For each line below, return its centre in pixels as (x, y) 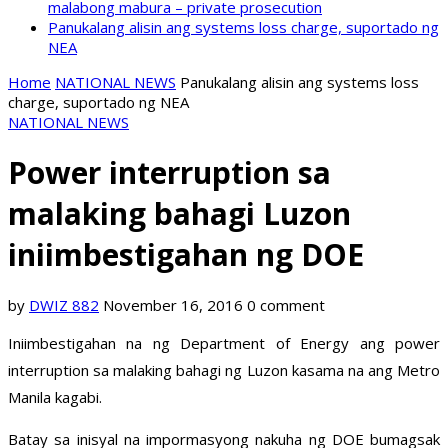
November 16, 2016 (173, 305)
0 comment (286, 305)
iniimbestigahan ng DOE (186, 255)
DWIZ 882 (64, 305)
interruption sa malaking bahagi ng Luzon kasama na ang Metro (224, 370)
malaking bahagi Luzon (179, 214)
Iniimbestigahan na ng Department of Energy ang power (224, 343)
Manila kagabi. (55, 397)
